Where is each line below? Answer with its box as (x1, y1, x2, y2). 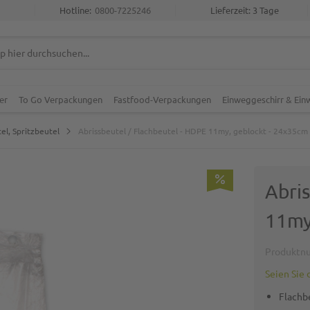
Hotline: (59, 4, 91, 16)
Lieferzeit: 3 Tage (210, 4, 279, 16)
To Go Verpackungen (19, 93, 102, 105)
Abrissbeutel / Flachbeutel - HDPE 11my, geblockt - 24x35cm (77, 125, 308, 136)
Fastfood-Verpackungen (113, 93, 211, 105)
